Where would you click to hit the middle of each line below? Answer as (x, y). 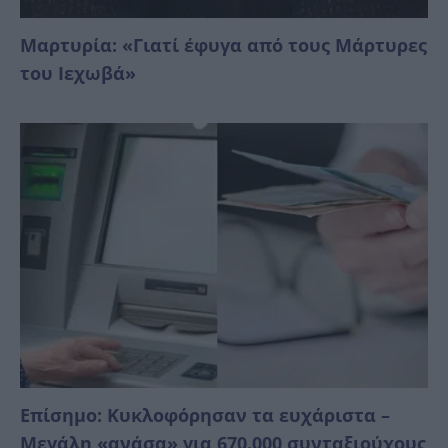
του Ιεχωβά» (78, 73)
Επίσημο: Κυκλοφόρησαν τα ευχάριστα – (205, 415)
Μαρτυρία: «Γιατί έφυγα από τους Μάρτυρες (223, 45)
